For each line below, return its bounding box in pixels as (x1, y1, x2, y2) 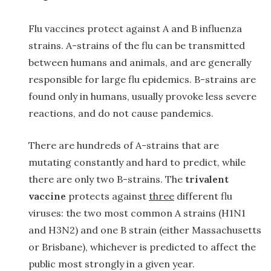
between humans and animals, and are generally (28, 56, 251, 69)
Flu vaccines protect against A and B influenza (28, 22, 242, 35)
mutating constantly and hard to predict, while (28, 156, 246, 169)
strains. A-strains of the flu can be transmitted (28, 39, 245, 52)
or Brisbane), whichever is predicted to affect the (28, 241, 256, 253)
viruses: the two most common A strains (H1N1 (28, 207, 246, 220)
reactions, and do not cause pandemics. (28, 107, 214, 120)
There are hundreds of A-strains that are (28, 139, 219, 152)
